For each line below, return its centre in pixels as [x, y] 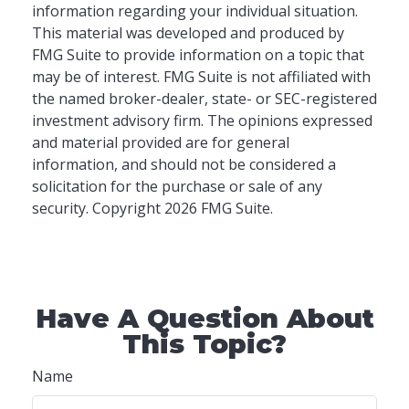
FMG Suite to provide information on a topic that [198, 54]
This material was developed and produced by [188, 32]
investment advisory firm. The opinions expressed [202, 120]
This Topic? [204, 343]
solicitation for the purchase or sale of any [177, 186]
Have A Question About [204, 318]
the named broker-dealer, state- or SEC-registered [204, 98]
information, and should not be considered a [184, 164]
